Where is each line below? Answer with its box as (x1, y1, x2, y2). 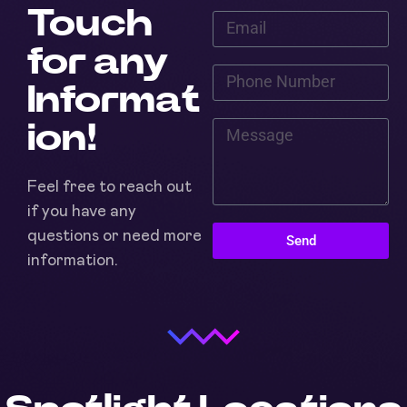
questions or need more (27, 228, 202, 245)
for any (27, 43, 169, 82)
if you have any (27, 203, 136, 221)
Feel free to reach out (27, 179, 192, 196)
